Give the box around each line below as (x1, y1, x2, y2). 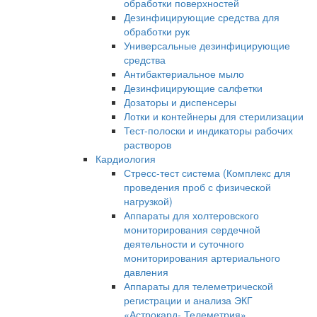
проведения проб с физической (124, 180, 271, 195)
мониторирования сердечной (124, 222, 260, 237)
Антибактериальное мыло (124, 67, 244, 81)
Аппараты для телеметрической (124, 279, 273, 294)
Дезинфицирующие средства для (124, 10, 279, 25)
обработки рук (124, 24, 190, 39)
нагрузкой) (124, 194, 173, 209)
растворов (124, 137, 171, 152)
